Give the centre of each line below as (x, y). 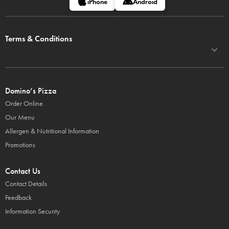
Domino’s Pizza (31, 91)
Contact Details (26, 184)
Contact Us (23, 171)
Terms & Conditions (39, 39)
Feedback (18, 198)
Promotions (20, 145)
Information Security (32, 211)
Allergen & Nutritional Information (52, 131)
